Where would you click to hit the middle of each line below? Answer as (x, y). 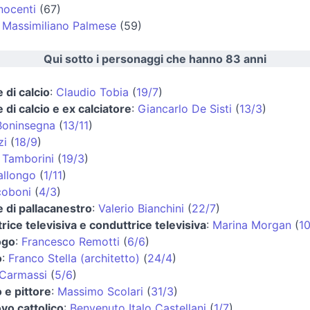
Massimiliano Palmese (59, 25)
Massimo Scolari (100, 291)
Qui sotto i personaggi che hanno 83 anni (155, 58)
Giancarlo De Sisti (185, 108)
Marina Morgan (252, 225)
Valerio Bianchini (141, 208)
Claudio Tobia (92, 92)
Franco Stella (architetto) (74, 258)
